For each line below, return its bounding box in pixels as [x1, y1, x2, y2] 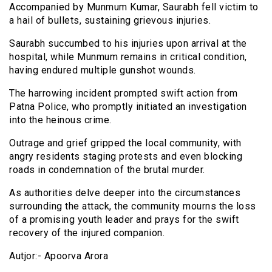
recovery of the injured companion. [9, 226, 165, 239]
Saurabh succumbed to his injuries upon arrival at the [9, 37, 247, 49]
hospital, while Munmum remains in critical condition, [9, 50, 247, 63]
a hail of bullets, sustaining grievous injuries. [9, 14, 211, 26]
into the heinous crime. [9, 114, 112, 126]
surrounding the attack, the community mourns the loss [9, 200, 256, 212]
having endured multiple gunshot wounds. [9, 64, 196, 76]
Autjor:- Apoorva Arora [9, 250, 108, 262]
